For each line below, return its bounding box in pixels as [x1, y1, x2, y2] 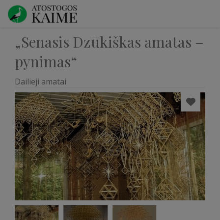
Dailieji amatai [15, 76, 66, 87]
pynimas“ [15, 52, 77, 71]
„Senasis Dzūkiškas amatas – [15, 32, 204, 52]
